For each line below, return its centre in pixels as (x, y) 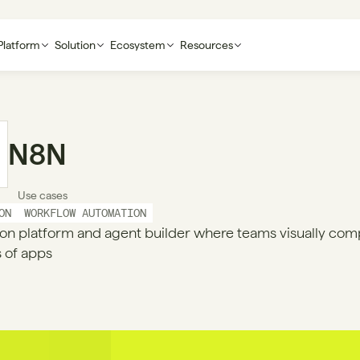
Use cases (43, 195)
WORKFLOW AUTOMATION (85, 213)
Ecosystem (137, 45)
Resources (206, 45)
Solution (75, 45)
